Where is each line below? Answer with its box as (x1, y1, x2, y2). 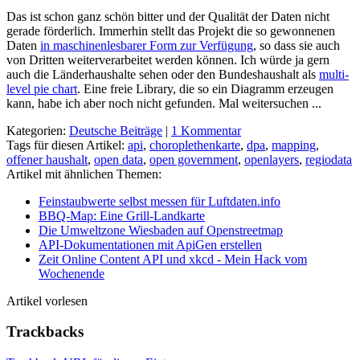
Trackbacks (6, 323, 84, 341)
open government (149, 152, 238, 166)
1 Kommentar (171, 123, 241, 137)
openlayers (244, 152, 299, 166)
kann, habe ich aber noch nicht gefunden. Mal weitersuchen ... (6, 96, 321, 110)
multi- (319, 67, 349, 81)
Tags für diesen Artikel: (6, 137, 128, 152)
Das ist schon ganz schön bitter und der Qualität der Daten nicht (6, 9, 329, 23)
